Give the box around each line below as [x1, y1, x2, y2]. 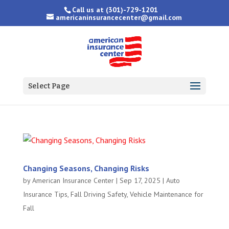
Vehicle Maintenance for [129, 190, 203, 199]
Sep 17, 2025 [119, 176, 161, 185]
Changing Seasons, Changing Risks [22, 163, 149, 173]
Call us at [72, 5, 106, 14]
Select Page [28, 82, 70, 90]
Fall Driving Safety [70, 190, 127, 199]
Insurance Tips [22, 190, 67, 199]
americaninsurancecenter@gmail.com [56, 12, 182, 22]
